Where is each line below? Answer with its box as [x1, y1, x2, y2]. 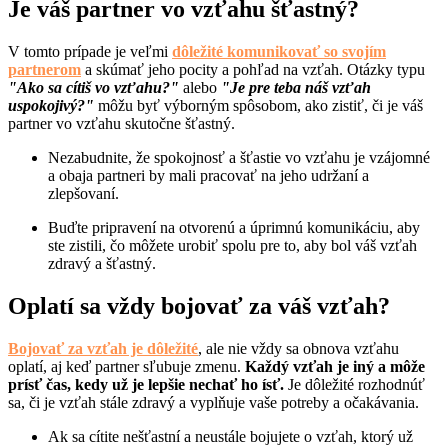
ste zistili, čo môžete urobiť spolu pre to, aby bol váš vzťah [48, 237, 417, 255]
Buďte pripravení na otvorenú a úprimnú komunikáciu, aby [48, 219, 420, 237]
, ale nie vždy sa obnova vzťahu [198, 340, 399, 358]
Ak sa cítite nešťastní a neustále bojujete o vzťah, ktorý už [48, 428, 413, 446]
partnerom [8, 61, 81, 79]
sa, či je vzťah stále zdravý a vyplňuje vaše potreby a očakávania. [8, 394, 419, 412]
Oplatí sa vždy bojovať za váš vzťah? [8, 293, 390, 320]
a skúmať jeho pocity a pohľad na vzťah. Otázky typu [81, 61, 425, 79]
